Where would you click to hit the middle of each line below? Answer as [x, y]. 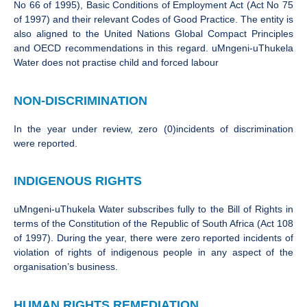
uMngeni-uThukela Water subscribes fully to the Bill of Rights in [153, 209]
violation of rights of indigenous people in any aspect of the [153, 253]
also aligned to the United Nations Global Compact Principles [153, 34]
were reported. [46, 143]
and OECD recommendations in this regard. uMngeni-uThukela [153, 48]
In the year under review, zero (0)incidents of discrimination [153, 128]
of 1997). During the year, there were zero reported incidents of [153, 238]
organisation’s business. [66, 267]
